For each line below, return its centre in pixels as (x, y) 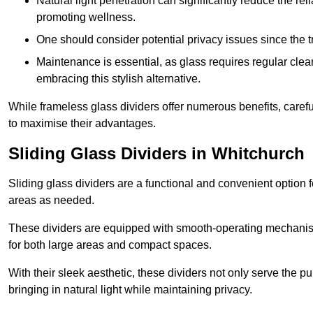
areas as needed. (51, 201)
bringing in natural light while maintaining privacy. (130, 290)
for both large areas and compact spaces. (110, 245)
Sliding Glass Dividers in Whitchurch (156, 154)
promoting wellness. (86, 17)
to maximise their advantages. (82, 124)
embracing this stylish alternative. (118, 79)
